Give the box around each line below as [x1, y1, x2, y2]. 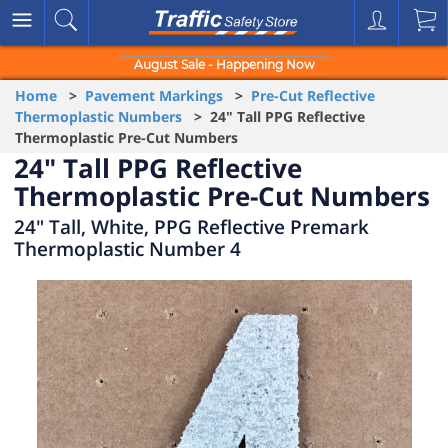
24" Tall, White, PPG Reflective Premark [14, 213, 369, 240]
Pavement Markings [85, 86, 223, 105]
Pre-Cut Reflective [251, 86, 375, 105]
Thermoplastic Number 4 [14, 235, 241, 262]
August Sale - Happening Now [133, 57, 315, 72]
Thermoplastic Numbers [15, 107, 182, 126]
